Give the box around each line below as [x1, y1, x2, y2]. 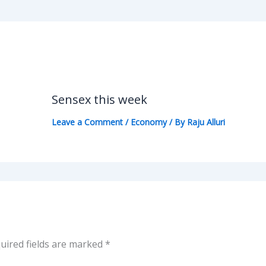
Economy [130, 116, 167, 128]
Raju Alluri [186, 116, 225, 128]
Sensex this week [51, 91, 147, 107]
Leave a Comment [51, 116, 123, 128]
